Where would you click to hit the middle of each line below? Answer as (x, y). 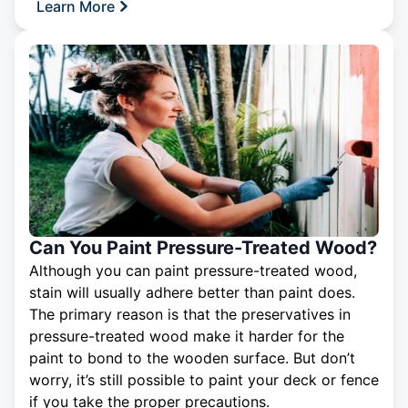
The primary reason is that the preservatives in (190, 315)
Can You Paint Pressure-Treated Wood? (203, 248)
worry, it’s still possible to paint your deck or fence (204, 380)
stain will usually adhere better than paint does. (192, 293)
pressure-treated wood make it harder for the (187, 337)
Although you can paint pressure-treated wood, (193, 271)
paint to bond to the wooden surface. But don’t (192, 358)
